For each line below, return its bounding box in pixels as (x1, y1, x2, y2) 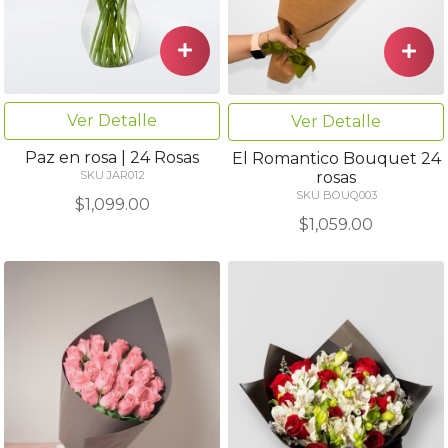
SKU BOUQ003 (295, 187, 377, 202)
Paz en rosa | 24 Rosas (25, 147, 199, 167)
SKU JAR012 (79, 167, 145, 182)
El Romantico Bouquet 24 (231, 148, 441, 168)
